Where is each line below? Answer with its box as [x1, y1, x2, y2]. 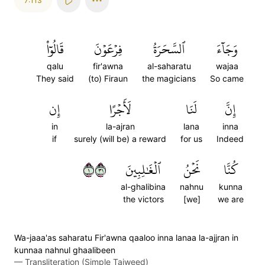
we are [218, 194, 244, 204]
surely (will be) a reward [74, 134, 166, 144]
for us [180, 134, 202, 144]
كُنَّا [223, 157, 238, 182]
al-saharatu [147, 61, 191, 71]
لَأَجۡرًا [109, 97, 131, 122]
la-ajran [105, 121, 135, 131]
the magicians [142, 73, 196, 83]
